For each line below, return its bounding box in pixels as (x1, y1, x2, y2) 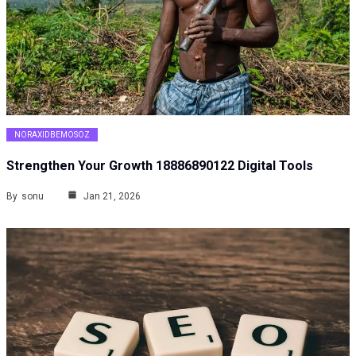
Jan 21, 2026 (81, 191, 141, 203)
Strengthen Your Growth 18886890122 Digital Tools (6, 158, 313, 174)
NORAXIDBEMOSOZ (14, 130, 90, 140)
